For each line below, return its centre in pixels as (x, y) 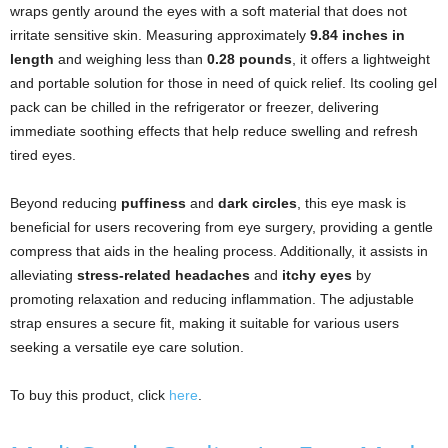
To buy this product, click (89, 395)
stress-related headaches (163, 275)
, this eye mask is (351, 203)
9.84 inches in (357, 35)
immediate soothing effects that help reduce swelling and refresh (214, 131)
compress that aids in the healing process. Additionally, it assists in (219, 251)
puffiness (153, 203)
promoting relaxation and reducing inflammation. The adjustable (212, 299)
